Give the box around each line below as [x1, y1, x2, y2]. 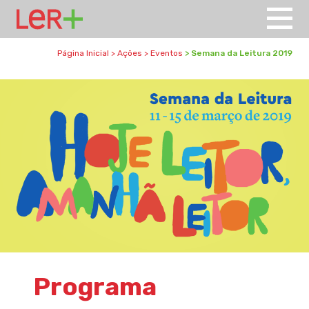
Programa [33, 272, 157, 301]
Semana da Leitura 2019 [191, 48, 292, 58]
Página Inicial [57, 48, 109, 58]
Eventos [150, 48, 183, 58]
